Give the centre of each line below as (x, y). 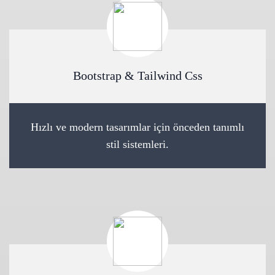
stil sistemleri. (137, 144)
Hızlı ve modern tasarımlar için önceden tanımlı (137, 127)
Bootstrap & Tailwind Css (137, 76)
